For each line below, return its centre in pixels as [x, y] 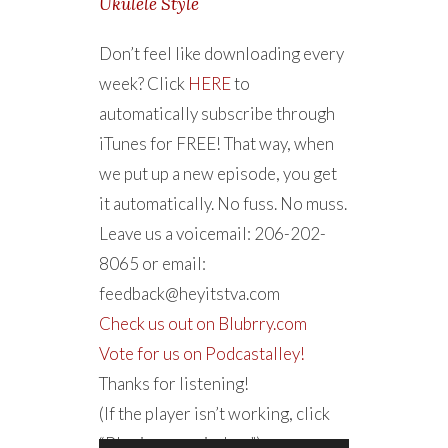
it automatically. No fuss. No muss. [223, 203]
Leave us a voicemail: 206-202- [212, 233]
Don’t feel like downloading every [221, 53]
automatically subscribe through [217, 113]
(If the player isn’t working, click [214, 413]
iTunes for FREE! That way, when [216, 143]
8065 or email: [152, 263]
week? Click [143, 83]
